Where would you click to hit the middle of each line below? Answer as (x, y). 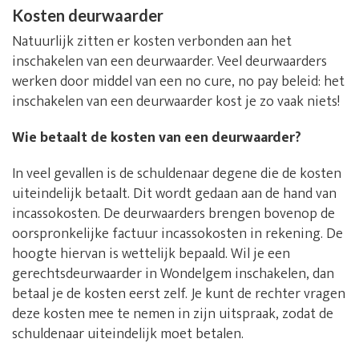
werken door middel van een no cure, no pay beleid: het (178, 81)
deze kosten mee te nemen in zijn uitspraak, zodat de (173, 314)
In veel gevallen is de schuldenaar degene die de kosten (177, 173)
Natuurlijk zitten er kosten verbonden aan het (152, 41)
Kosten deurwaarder (88, 15)
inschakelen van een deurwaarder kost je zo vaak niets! (176, 101)
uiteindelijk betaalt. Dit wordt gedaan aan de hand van (174, 194)
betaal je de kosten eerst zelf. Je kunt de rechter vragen (179, 294)
